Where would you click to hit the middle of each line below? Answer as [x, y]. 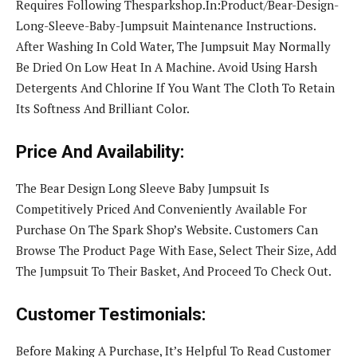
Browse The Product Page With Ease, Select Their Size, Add [176, 250]
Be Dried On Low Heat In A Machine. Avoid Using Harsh [167, 67]
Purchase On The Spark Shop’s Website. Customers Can [167, 229]
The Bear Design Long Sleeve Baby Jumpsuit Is [143, 188]
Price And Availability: [100, 151]
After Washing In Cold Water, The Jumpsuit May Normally [173, 46]
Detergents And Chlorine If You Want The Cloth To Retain [175, 87]
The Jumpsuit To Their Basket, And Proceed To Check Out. [174, 271]
